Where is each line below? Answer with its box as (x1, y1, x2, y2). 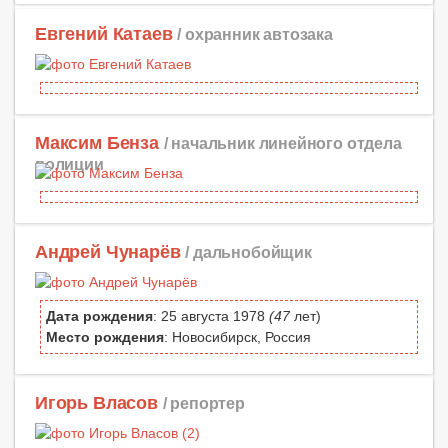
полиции (35, 154, 104, 173)
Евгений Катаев (35, 23, 173, 44)
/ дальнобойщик (185, 243, 312, 261)
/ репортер (162, 394, 245, 413)
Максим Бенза (35, 132, 159, 153)
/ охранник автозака (177, 24, 333, 43)
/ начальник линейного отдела (163, 133, 402, 152)
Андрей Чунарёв (35, 242, 181, 262)
